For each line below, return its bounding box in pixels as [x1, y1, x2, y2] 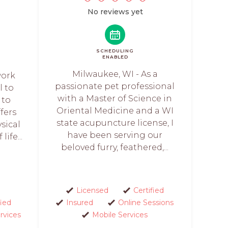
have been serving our [67, 130, 163, 140]
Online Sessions [118, 197, 174, 207]
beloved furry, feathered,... [61, 142, 169, 152]
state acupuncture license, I [56, 118, 174, 128]
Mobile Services [92, 210, 148, 219]
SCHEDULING [96, 47, 134, 53]
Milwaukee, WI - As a [72, 69, 158, 79]
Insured [66, 197, 93, 207]
